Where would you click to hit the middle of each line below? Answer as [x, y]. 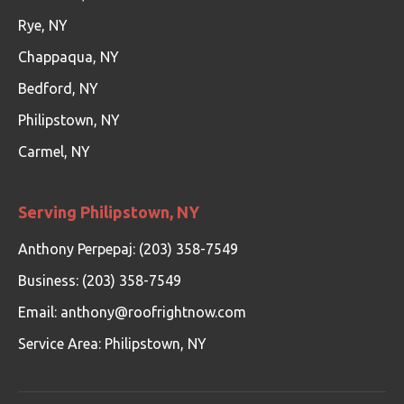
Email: [39, 312]
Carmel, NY [54, 151]
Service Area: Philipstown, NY [112, 344]
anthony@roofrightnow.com [153, 312]
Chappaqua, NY [69, 57]
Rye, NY [43, 25]
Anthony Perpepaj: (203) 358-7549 [128, 249]
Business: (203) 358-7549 [100, 280]
